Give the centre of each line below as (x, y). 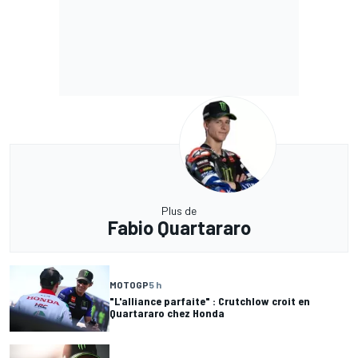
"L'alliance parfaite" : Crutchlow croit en (210, 300)
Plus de (179, 211)
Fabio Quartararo (179, 228)
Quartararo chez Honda (167, 312)
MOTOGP (129, 284)
